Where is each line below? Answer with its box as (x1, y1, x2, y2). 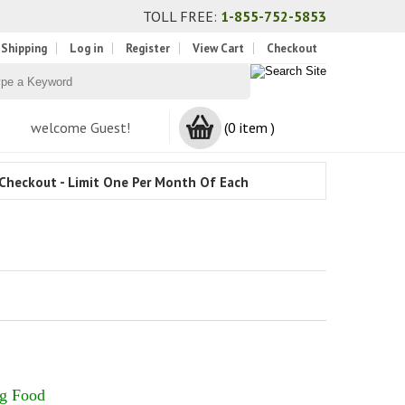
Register (126, 41, 170, 56)
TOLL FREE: (143, 7, 221, 25)
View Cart (193, 41, 244, 56)
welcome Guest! (31, 118, 130, 137)
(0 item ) (224, 118, 275, 137)
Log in (70, 41, 103, 56)
